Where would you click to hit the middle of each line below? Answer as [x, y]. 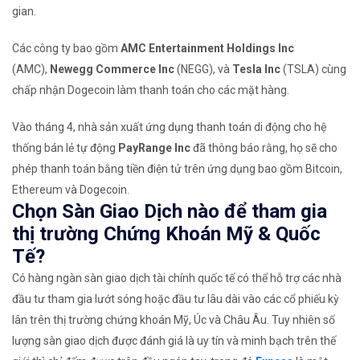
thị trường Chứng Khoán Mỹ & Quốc [166, 234]
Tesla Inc [258, 70]
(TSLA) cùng [315, 70]
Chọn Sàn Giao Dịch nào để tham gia [170, 212]
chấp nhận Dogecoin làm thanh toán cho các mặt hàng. [151, 90]
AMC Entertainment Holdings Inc [207, 49]
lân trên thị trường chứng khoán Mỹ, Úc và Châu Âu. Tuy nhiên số [174, 320]
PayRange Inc [155, 148]
